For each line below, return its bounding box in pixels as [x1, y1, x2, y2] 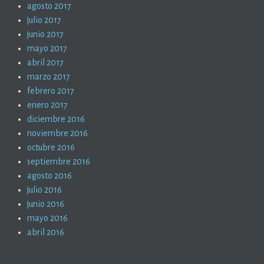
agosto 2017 [27, 1, 72, 11]
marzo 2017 [27, 72, 71, 82]
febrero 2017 [27, 86, 75, 96]
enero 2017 [27, 100, 68, 110]
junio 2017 [27, 29, 64, 39]
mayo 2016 [27, 213, 68, 223]
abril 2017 [27, 58, 64, 68]
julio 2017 [27, 15, 62, 25]
